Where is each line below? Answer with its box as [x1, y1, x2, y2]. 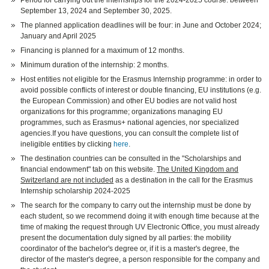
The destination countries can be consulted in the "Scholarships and [20, 154, 242, 163]
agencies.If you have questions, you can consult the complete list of [20, 129, 239, 138]
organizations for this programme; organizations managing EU [20, 107, 223, 116]
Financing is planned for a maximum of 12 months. [20, 46, 185, 55]
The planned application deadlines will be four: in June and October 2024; [20, 21, 262, 30]
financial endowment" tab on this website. [20, 165, 157, 174]
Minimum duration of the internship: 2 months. [20, 61, 169, 70]
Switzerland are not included [20, 176, 114, 185]
